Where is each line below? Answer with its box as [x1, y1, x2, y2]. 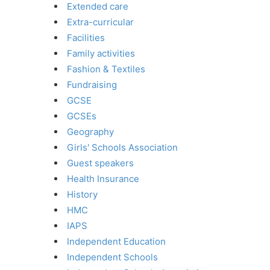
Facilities [67, 31, 105, 43]
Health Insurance [67, 172, 139, 184]
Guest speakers [67, 157, 134, 169]
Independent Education [67, 235, 166, 247]
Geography [67, 125, 114, 137]
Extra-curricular [67, 16, 134, 28]
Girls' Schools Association [67, 141, 178, 153]
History [67, 188, 98, 200]
